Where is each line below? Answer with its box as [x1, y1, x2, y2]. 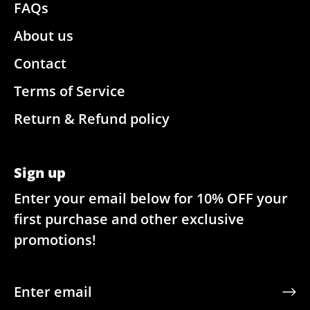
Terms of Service [14, 82, 125, 101]
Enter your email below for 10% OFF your [14, 189, 288, 208]
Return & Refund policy [14, 109, 170, 129]
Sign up [14, 163, 66, 183]
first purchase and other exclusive [14, 210, 244, 229]
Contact [14, 54, 66, 73]
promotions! [14, 230, 96, 250]
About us [14, 26, 73, 46]
